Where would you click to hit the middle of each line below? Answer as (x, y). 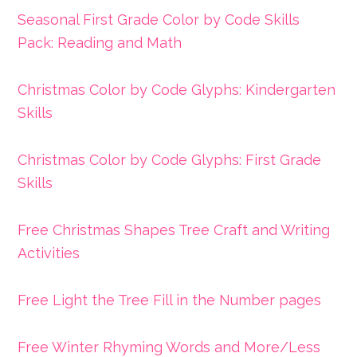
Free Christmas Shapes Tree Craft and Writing (174, 229)
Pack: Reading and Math (100, 42)
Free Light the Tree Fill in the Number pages (170, 300)
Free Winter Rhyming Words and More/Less (169, 347)
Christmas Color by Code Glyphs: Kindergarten (177, 89)
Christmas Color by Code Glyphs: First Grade (170, 159)
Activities (49, 253)
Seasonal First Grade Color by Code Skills (159, 19)
